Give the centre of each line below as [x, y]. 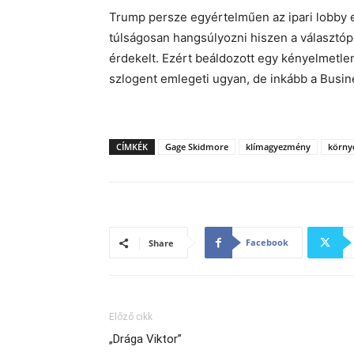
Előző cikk [131, 317]
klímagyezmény [278, 147]
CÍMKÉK [132, 147]
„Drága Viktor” [145, 339]
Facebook [267, 242]
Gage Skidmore [197, 147]
